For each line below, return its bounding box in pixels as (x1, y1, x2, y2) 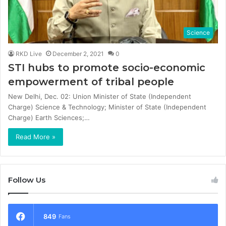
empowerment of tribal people (8, 75, 174, 88)
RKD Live (16, 49, 42, 58)
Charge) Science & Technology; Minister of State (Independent (8, 102, 206, 111)
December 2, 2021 (52, 49, 104, 58)
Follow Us (8, 175, 45, 185)
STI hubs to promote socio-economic (8, 61, 205, 74)
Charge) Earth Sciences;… (8, 113, 90, 122)
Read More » (16, 132, 55, 141)
